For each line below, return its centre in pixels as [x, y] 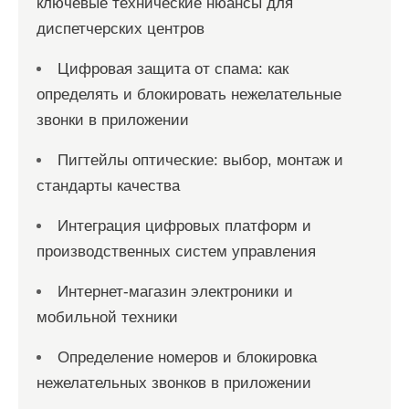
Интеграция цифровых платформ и [184, 226]
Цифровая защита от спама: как [173, 69]
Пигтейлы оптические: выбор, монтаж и [200, 160]
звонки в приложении [113, 120]
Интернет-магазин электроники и [175, 292]
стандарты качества [108, 186]
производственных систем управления [176, 252]
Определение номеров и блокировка [187, 357]
